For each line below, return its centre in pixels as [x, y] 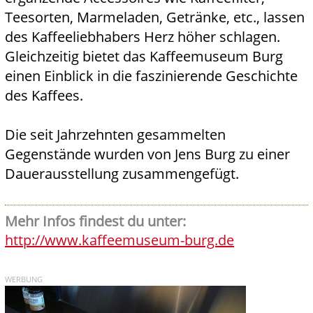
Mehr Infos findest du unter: [95, 221]
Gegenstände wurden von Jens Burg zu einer [147, 154]
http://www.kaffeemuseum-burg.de [119, 240]
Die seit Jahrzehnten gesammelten [115, 135]
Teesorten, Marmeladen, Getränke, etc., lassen [155, 17]
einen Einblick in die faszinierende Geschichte [151, 76]
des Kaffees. [44, 96]
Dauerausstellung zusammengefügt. [122, 174]
